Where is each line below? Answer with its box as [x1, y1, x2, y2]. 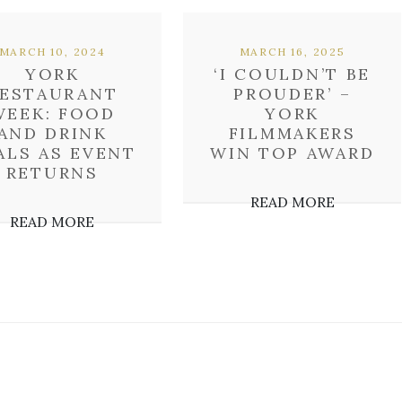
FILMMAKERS [228, 123, 356, 144]
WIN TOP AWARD [210, 143, 375, 163]
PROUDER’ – [233, 83, 352, 104]
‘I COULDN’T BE [214, 64, 371, 84]
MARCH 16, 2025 [239, 45, 345, 58]
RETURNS [5, 162, 99, 183]
